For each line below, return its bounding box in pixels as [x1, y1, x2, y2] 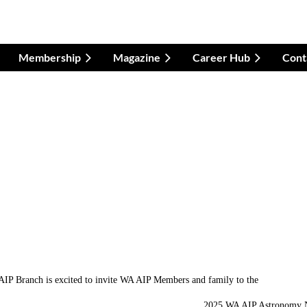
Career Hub [193, 51, 250, 64]
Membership [19, 51, 81, 64]
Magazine [113, 51, 160, 64]
